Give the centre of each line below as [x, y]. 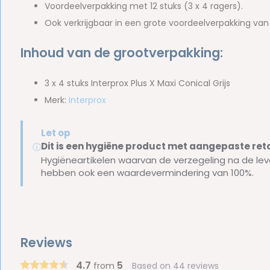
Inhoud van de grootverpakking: [121, 53]
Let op [55, 133]
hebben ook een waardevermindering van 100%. [147, 173]
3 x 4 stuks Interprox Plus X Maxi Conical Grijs [137, 83]
